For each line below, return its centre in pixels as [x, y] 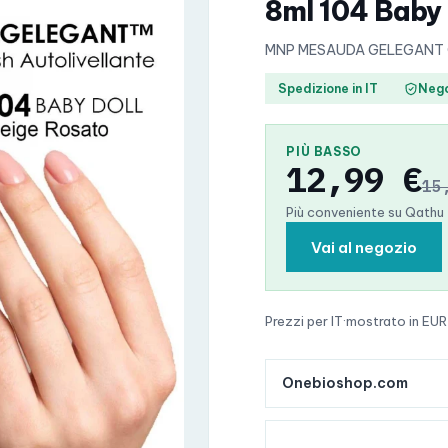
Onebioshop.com [345, 383]
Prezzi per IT [304, 321]
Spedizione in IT [328, 88]
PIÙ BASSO [324, 151]
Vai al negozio [364, 247]
